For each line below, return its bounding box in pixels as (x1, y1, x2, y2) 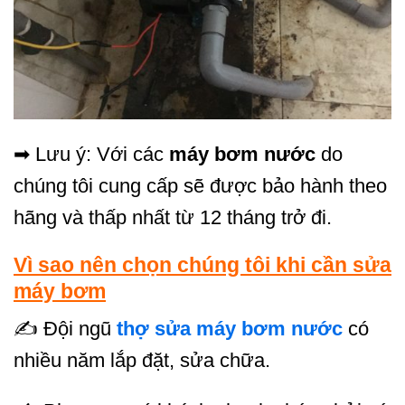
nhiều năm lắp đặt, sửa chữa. (14, 349, 270, 372)
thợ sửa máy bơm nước (117, 317, 343, 341)
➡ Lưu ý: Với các (14, 142, 169, 165)
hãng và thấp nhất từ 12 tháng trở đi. (14, 205, 332, 229)
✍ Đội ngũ (14, 317, 117, 341)
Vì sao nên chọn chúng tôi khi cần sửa (14, 252, 391, 277)
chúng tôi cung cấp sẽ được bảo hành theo (14, 174, 387, 197)
